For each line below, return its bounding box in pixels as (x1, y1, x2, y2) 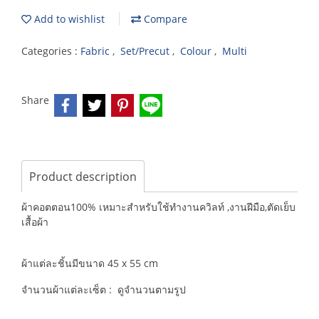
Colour (180, 44, 214, 58)
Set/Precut (120, 44, 172, 58)
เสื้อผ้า (21, 215, 48, 229)
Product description (29, 169, 137, 184)
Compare (141, 12, 187, 26)
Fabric (80, 44, 113, 58)
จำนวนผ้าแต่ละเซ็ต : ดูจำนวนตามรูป (21, 283, 186, 296)
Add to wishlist (31, 12, 105, 26)
